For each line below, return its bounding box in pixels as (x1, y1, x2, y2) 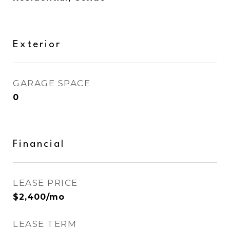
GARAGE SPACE (13, 78, 90, 88)
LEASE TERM (13, 219, 76, 229)
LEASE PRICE (13, 178, 78, 188)
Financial (13, 139, 65, 149)
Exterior (13, 40, 61, 50)
